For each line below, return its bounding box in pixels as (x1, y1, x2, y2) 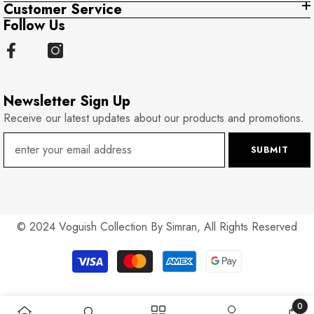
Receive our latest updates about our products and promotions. (4, 110, 304, 127)
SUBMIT (250, 143, 289, 157)
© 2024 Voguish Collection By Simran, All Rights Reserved (17, 219, 297, 235)
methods (156, 254, 196, 271)
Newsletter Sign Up (4, 91, 130, 112)
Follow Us (4, 15, 65, 36)
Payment (156, 243, 196, 260)
